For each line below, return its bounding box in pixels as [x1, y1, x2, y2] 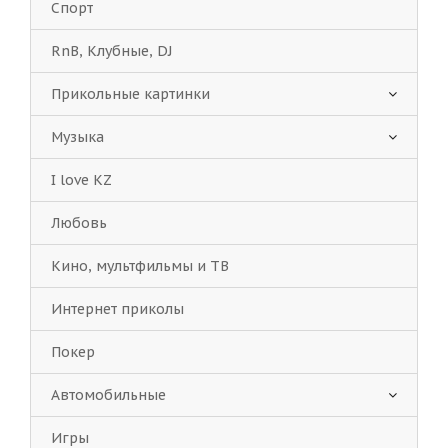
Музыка [51, 128, 104, 146]
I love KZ [51, 171, 111, 189]
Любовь [51, 214, 107, 232]
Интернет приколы [51, 300, 184, 318]
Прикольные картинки [51, 85, 210, 103]
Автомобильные [51, 386, 166, 404]
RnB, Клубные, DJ [51, 42, 172, 60]
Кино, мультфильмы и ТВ [51, 257, 229, 275]
